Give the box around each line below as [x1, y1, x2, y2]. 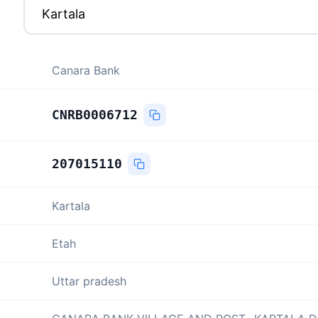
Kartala [52, 198, 90, 213]
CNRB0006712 [52, 106, 138, 122]
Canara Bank [52, 62, 120, 77]
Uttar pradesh [52, 273, 126, 288]
